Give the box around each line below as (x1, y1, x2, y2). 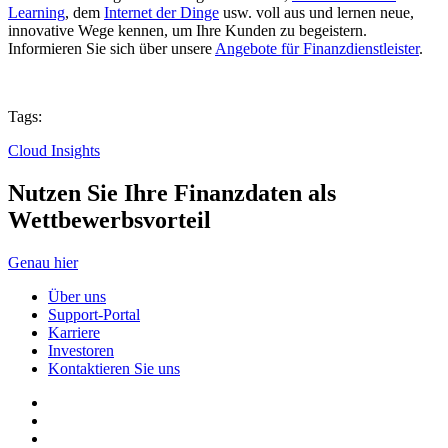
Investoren (48, 341, 114, 359)
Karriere (48, 323, 100, 341)
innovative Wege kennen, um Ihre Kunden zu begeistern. (8, 21, 367, 39)
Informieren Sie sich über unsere (8, 39, 215, 57)
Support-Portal (48, 305, 140, 323)
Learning (8, 3, 65, 21)
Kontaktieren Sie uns (48, 359, 180, 377)
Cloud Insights (8, 141, 100, 159)
